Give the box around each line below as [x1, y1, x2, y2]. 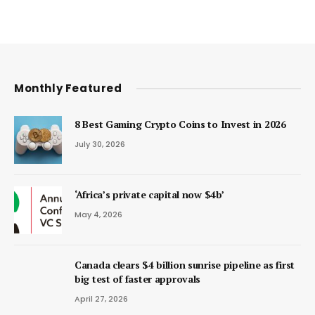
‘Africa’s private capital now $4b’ [75, 187, 224, 201]
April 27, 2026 [75, 292, 128, 304]
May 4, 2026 [75, 208, 122, 220]
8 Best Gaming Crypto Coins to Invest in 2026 [75, 117, 286, 131]
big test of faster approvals [75, 271, 201, 285]
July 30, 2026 [75, 138, 125, 150]
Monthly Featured [14, 80, 122, 96]
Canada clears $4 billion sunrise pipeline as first [75, 257, 295, 271]
